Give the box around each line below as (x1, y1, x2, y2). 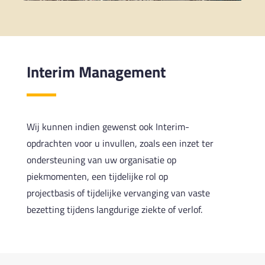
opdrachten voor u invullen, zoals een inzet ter (26, 135, 214, 150)
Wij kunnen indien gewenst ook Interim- (26, 119, 189, 134)
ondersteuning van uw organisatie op (26, 152, 176, 167)
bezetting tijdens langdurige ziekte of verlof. (26, 202, 202, 216)
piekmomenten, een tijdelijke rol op (26, 169, 168, 183)
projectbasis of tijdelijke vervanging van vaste (26, 185, 210, 200)
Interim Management (26, 60, 166, 83)
